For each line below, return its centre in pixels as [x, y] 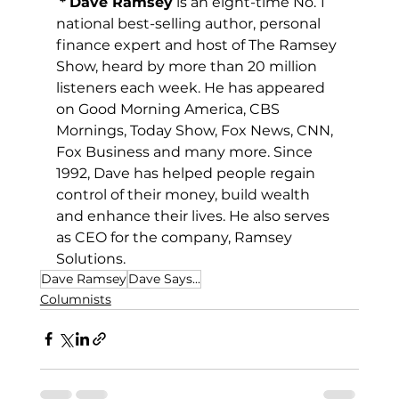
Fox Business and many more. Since [186, 151]
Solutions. [90, 258]
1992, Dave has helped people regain [187, 173]
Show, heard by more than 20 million [188, 66]
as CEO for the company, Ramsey [175, 237]
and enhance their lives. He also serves [194, 216]
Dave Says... [164, 278]
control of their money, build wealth [184, 194]
